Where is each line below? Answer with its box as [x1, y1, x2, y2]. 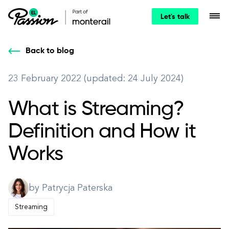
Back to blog [26, 47, 74, 55]
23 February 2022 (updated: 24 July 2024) [8, 74, 184, 83]
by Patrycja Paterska [29, 184, 112, 193]
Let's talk [161, 13, 190, 20]
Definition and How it [8, 122, 196, 142]
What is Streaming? [8, 99, 185, 120]
